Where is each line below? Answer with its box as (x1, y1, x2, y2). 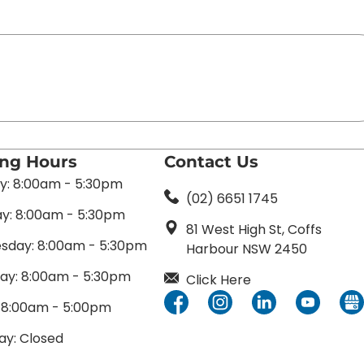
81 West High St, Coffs (186, 220, 323, 240)
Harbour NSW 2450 (186, 240, 308, 259)
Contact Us (163, 152, 258, 172)
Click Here (186, 271, 252, 290)
